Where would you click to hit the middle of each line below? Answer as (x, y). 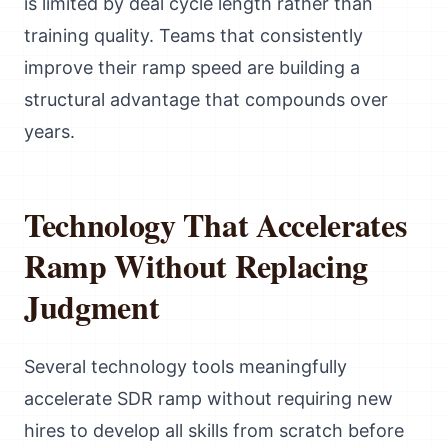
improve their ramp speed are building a (192, 67)
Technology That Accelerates (215, 224)
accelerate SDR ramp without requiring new (208, 398)
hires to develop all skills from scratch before (214, 430)
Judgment (92, 306)
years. (49, 131)
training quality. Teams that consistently (193, 35)
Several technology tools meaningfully (185, 366)
